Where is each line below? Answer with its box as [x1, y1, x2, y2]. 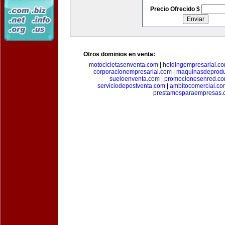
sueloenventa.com [109, 75, 160, 82]
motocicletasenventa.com [89, 61, 158, 68]
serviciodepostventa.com [97, 82, 165, 89]
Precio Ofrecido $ [150, 6, 201, 13]
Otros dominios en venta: [83, 51, 155, 58]
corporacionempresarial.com [93, 68, 172, 75]
